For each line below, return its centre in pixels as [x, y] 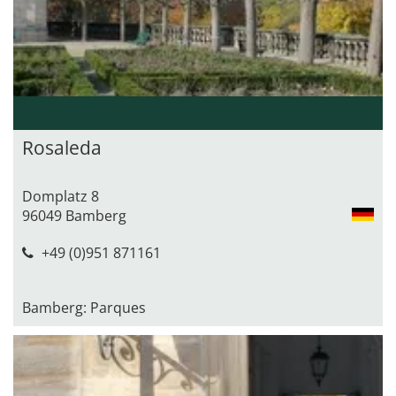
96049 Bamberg [74, 215]
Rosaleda [62, 147]
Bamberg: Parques [84, 307]
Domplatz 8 [61, 196]
